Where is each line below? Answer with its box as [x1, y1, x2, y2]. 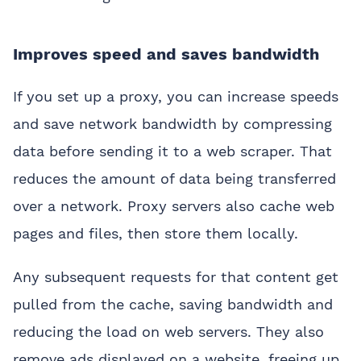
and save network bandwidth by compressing [13, 114, 332, 132]
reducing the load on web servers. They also [13, 322, 324, 340]
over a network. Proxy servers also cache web [13, 197, 334, 214]
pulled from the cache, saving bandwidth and [13, 295, 333, 313]
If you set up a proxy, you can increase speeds [13, 87, 338, 105]
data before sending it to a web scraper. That [13, 142, 332, 160]
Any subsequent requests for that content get [13, 268, 338, 285]
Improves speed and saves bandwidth [13, 44, 319, 64]
